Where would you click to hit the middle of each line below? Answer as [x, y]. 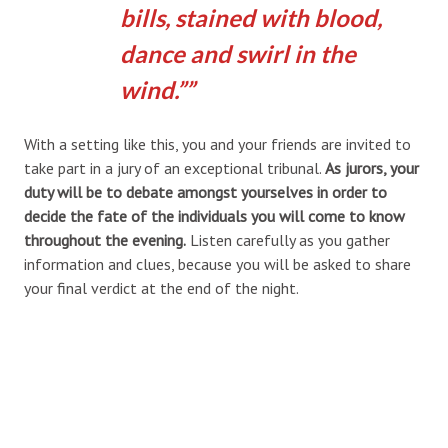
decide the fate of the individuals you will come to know [214, 215]
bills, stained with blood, [250, 17]
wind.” [152, 89]
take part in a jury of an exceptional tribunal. [174, 167]
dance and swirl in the [237, 53]
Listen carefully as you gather [288, 239]
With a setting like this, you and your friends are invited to [217, 143]
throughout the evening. [105, 239]
